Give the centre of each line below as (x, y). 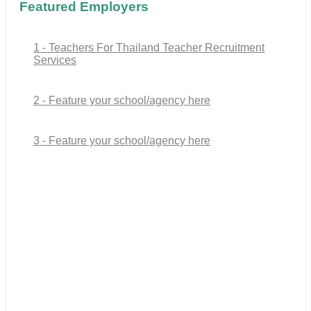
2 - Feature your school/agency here (122, 101)
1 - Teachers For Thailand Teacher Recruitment (149, 48)
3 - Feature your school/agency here (122, 141)
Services (55, 60)
